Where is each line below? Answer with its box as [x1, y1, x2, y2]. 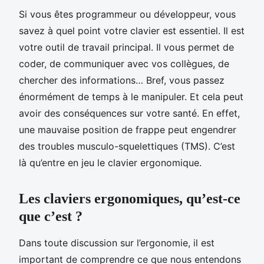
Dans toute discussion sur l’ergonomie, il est [19, 236, 214, 249]
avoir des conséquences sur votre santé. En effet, [19, 107, 240, 119]
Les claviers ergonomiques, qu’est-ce [19, 190, 240, 206]
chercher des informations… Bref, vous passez [19, 74, 225, 86]
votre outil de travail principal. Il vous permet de [19, 41, 234, 53]
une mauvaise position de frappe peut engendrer [19, 123, 236, 136]
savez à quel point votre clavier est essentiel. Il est [19, 24, 245, 37]
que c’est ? [19, 208, 82, 224]
